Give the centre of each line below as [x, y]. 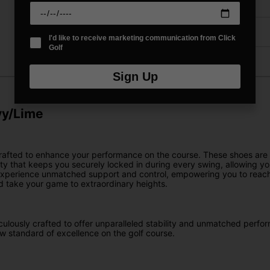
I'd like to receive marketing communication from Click [142, 38]
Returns [161, 31]
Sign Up [135, 77]
